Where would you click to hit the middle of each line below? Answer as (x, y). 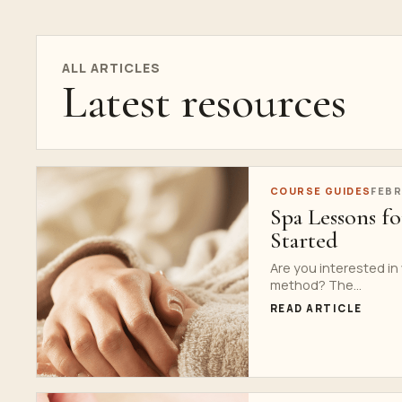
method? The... (316, 284)
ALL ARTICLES (112, 67)
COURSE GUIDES (321, 190)
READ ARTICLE (316, 308)
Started (304, 240)
